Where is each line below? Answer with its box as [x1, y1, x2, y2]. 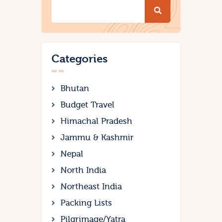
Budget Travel [60, 100, 114, 110]
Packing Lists [60, 198, 112, 208]
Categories [52, 52, 108, 65]
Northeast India [60, 182, 122, 192]
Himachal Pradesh [60, 116, 132, 126]
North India [60, 166, 106, 175]
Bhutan [60, 84, 89, 94]
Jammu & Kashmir [60, 133, 134, 143]
